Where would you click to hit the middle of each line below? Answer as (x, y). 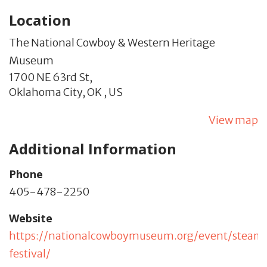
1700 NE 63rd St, (51, 77)
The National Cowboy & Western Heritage (112, 42)
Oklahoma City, (47, 92)
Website (31, 218)
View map (233, 120)
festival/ (30, 253)
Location (40, 20)
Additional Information (93, 148)
